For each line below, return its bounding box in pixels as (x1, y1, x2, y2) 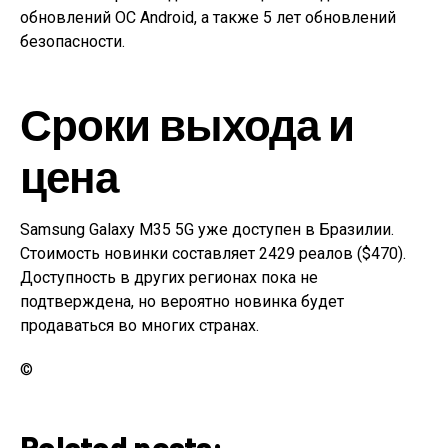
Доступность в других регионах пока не (20, 267, 318, 287)
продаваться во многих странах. (20, 315, 259, 335)
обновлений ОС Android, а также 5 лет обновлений (20, 7, 396, 27)
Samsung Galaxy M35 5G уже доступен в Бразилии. (20, 219, 394, 239)
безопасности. (20, 31, 125, 51)
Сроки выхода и (20, 96, 354, 150)
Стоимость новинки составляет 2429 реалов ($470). (20, 243, 406, 263)
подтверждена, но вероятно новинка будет (20, 291, 344, 311)
